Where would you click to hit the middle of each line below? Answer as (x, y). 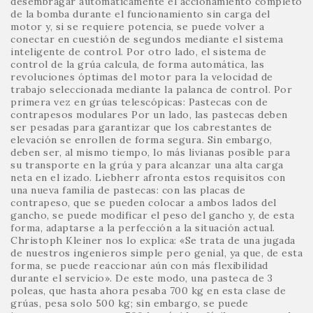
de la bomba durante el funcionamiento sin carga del (140, 14)
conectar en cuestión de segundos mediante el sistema (147, 39)
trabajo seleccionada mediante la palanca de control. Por (151, 89)
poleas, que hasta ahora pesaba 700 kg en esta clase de (148, 290)
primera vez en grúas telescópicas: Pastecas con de (139, 102)
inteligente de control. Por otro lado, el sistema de (138, 51)
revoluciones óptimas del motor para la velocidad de (142, 77)
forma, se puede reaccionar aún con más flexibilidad (139, 265)
